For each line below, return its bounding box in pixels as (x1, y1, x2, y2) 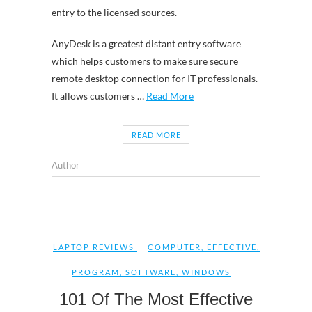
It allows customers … (52, 90, 146, 102)
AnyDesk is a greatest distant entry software (52, 38, 241, 49)
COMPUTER (147, 242, 201, 251)
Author (52, 159, 79, 171)
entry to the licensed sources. (52, 6, 177, 18)
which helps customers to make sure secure (52, 55, 238, 67)
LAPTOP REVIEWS (52, 242, 134, 251)
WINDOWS (181, 267, 231, 276)
